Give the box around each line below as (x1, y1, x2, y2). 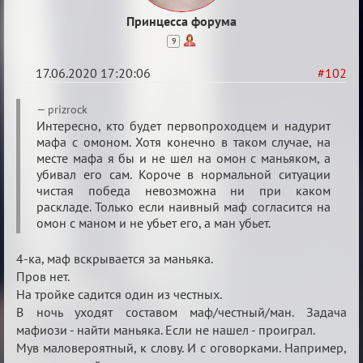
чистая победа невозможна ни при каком (36, 182, 331, 199)
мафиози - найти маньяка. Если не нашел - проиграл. (16, 322, 315, 338)
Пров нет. (16, 268, 70, 284)
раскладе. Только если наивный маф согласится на (36, 199, 331, 215)
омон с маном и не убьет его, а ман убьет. (36, 215, 271, 231)
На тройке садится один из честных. (16, 286, 222, 302)
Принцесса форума (126, 13, 237, 29)
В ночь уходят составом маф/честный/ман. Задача (16, 304, 347, 320)
